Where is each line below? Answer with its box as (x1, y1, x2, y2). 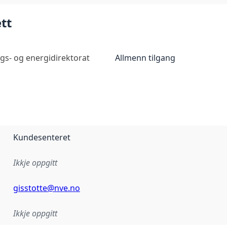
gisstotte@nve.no (13, 182, 80, 194)
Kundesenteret (13, 131, 70, 143)
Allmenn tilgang (115, 52, 175, 63)
